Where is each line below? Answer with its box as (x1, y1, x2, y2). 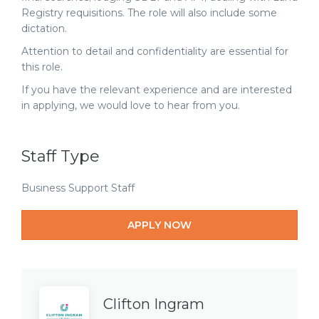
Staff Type (21, 147, 100, 166)
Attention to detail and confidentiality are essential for (21, 45, 288, 58)
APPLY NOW (127, 219, 192, 231)
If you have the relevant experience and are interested (21, 83, 292, 96)
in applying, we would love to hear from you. (21, 99, 240, 112)
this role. (21, 61, 63, 73)
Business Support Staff (21, 182, 135, 194)
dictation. (21, 22, 67, 35)
